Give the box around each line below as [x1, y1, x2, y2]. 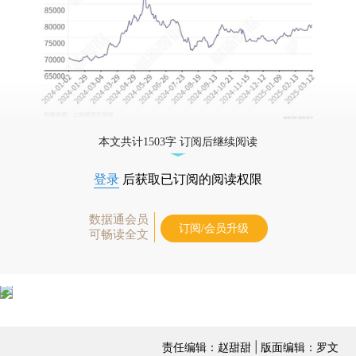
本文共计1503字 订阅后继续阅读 [99, 135, 257, 148]
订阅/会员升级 [179, 222, 249, 234]
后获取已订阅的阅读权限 [119, 172, 262, 186]
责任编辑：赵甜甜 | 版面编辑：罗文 [161, 339, 339, 354]
